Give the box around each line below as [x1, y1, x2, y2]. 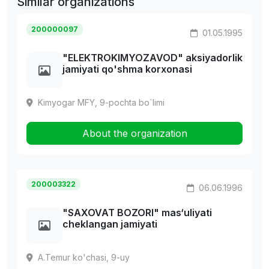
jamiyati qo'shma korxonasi [62, 63, 192, 76]
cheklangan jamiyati [62, 218, 157, 231]
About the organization [82, 127, 187, 140]
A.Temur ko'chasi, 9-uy [38, 252, 130, 263]
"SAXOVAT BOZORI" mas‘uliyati [62, 207, 212, 219]
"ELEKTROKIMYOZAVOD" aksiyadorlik [62, 52, 243, 64]
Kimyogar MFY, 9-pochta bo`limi [38, 97, 165, 108]
